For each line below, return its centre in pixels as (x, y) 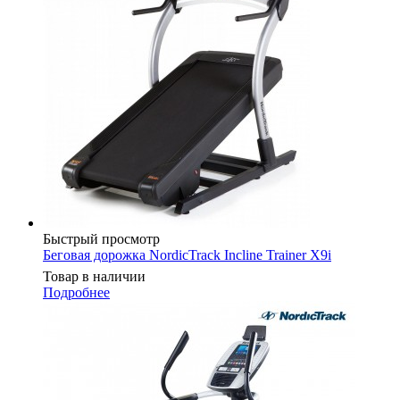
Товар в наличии (94, 276)
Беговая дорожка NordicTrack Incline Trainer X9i (187, 254)
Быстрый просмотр (101, 238)
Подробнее (76, 292)
